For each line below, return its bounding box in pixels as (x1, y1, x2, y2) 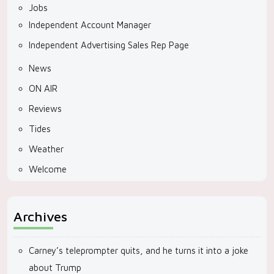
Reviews (29, 103, 62, 114)
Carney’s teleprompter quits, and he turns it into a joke (29, 245, 248, 256)
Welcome (29, 164, 67, 174)
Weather (29, 144, 64, 154)
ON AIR (29, 83, 57, 94)
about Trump (29, 262, 81, 273)
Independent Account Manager (29, 20, 151, 30)
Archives (13, 209, 67, 224)
